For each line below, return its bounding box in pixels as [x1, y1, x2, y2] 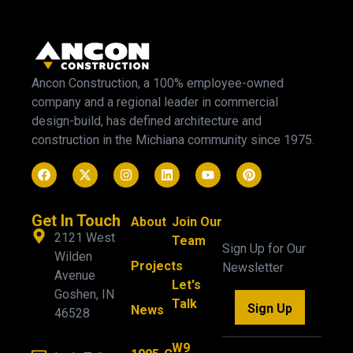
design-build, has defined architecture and [32, 113, 262, 128]
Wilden [54, 248, 92, 264]
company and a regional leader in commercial [32, 94, 278, 110]
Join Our [171, 214, 222, 229]
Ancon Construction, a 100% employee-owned [32, 75, 284, 91]
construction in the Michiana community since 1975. [32, 132, 314, 147]
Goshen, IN [54, 286, 114, 302]
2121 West [54, 229, 115, 245]
